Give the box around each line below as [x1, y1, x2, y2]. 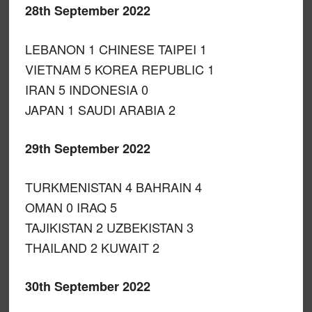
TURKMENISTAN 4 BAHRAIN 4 [24, 178, 202, 196]
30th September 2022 [24, 277, 150, 295]
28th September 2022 [24, 1, 150, 19]
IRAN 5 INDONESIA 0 [24, 80, 148, 98]
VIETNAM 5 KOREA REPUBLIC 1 [24, 60, 214, 78]
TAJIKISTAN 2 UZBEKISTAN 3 [24, 218, 194, 236]
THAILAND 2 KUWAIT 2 [24, 238, 159, 256]
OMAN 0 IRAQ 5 [24, 198, 117, 216]
